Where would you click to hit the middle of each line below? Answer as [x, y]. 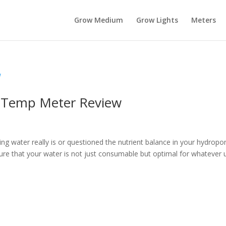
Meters [203, 20]
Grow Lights [157, 20]
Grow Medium [98, 20]
